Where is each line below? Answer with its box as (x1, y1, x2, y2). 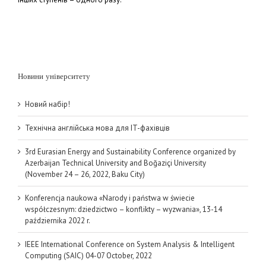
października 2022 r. (25, 215, 90, 226)
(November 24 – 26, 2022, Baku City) (25, 169, 145, 179)
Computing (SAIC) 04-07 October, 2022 (25, 250, 152, 261)
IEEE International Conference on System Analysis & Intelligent (25, 239, 235, 249)
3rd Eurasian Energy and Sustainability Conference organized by (25, 146, 236, 157)
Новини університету (18, 71, 90, 81)
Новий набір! (25, 99, 70, 109)
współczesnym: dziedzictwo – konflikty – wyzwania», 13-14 (25, 204, 222, 214)
